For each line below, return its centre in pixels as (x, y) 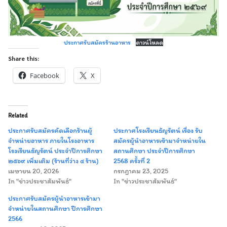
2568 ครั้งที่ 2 (132, 161)
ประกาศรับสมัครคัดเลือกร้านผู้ (50, 130)
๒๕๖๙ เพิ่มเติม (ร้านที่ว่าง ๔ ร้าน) (53, 161)
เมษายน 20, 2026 (33, 171)
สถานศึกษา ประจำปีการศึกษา (154, 151)
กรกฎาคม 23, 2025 (141, 171)
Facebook (45, 75)
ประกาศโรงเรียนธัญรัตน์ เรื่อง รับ (158, 130)
